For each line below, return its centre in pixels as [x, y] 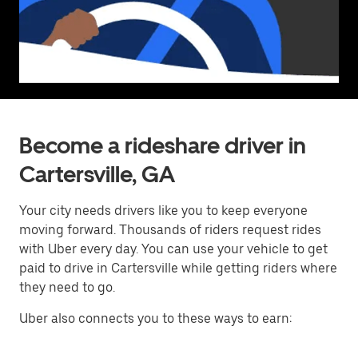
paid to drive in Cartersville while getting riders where [178, 268]
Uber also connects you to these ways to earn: [155, 318]
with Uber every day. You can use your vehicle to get [173, 249]
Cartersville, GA [97, 174]
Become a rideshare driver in [163, 145]
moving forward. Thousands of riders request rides [170, 230]
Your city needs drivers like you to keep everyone [163, 211]
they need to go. [67, 287]
